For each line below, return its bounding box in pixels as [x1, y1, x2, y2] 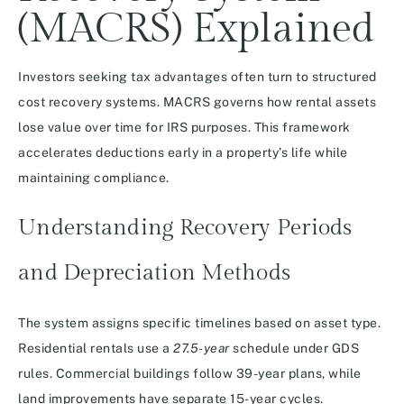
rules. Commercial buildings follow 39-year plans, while [18, 366, 362, 381]
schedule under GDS [229, 341, 359, 356]
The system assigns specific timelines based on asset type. [18, 316, 381, 331]
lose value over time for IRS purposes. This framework [18, 120, 351, 135]
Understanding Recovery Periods [18, 215, 353, 242]
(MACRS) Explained [18, 5, 374, 54]
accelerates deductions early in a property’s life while [18, 145, 348, 161]
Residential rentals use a [18, 341, 173, 356]
